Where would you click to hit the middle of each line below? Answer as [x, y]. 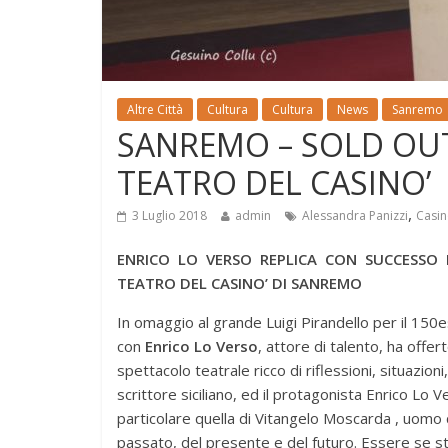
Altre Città [155, 110]
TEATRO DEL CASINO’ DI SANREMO [239, 283]
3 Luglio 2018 [169, 216]
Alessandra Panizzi [355, 216]
